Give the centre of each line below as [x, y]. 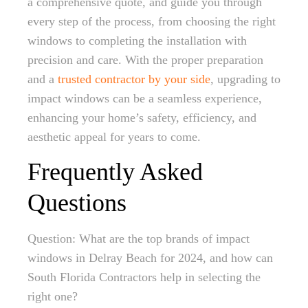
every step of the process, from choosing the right [152, 21]
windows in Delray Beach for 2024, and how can [150, 258]
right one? [53, 296]
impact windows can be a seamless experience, [145, 98]
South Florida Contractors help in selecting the [144, 277]
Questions [77, 203]
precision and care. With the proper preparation [145, 60]
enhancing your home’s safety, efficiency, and [142, 118]
